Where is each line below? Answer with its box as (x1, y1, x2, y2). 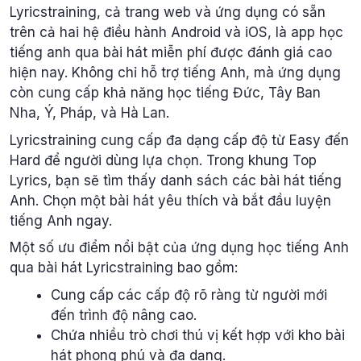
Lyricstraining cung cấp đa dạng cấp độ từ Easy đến (10, 131, 349, 148)
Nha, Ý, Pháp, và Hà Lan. (10, 105, 169, 121)
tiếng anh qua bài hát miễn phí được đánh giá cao (10, 44, 332, 60)
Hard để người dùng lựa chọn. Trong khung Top (10, 151, 317, 168)
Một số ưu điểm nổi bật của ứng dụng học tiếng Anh (10, 239, 349, 255)
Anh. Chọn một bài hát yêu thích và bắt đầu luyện (10, 192, 331, 209)
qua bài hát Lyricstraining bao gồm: (10, 259, 238, 276)
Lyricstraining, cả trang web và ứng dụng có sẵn (10, 4, 326, 20)
